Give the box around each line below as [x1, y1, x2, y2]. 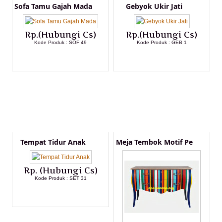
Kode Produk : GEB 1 [136, 40, 187, 45]
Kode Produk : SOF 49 [34, 40, 87, 45]
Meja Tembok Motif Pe [115, 137, 193, 147]
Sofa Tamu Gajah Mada [14, 1, 92, 11]
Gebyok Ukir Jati [126, 1, 182, 11]
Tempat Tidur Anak [20, 137, 86, 147]
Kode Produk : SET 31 [34, 175, 87, 181]
